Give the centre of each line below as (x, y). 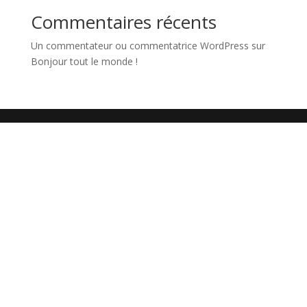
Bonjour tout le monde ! (84, 61)
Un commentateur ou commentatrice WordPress (139, 46)
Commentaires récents (123, 22)
